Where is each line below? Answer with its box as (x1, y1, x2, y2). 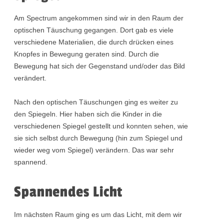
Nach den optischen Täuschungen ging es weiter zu (14, 98, 178, 106)
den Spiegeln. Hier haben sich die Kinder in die (14, 110, 162, 118)
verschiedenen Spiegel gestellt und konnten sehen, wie (14, 122, 188, 130)
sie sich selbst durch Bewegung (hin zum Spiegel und (14, 134, 183, 142)
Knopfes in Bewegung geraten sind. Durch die (14, 50, 159, 58)
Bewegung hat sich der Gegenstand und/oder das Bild (14, 62, 185, 70)
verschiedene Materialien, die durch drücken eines (14, 38, 174, 46)
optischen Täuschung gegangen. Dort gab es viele (14, 26, 174, 34)
